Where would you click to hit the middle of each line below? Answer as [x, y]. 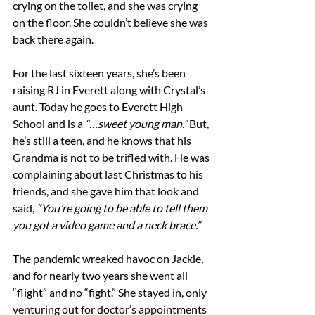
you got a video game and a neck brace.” [107, 225]
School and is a [49, 123]
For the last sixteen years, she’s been [100, 73]
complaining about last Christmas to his [109, 174]
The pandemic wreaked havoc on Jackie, [109, 258]
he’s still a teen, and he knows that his [103, 140]
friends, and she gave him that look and [107, 191]
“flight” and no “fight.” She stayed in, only [111, 292]
